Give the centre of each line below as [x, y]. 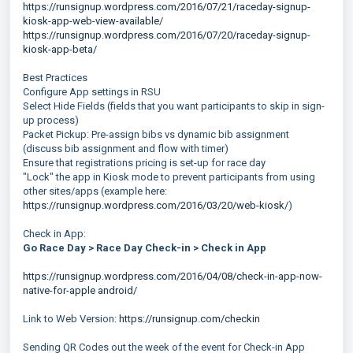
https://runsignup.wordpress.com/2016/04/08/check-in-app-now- [173, 276]
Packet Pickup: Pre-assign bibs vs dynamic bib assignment [156, 134]
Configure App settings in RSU [92, 92]
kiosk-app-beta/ [60, 49]
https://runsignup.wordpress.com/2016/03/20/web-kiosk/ [156, 205]
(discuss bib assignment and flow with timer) [126, 149]
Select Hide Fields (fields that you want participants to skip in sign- [174, 106]
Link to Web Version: [71, 319]
